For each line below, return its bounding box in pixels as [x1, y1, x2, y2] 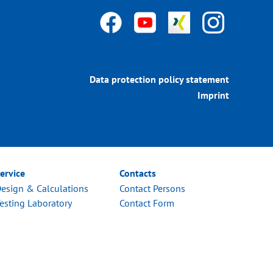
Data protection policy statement [90, 73, 229, 86]
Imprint [197, 89, 229, 102]
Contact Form [119, 197, 174, 210]
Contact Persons [119, 182, 185, 195]
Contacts [119, 167, 156, 180]
